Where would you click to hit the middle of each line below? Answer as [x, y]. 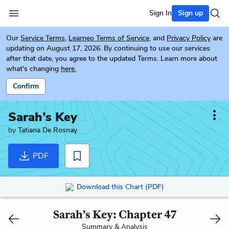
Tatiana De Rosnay [48, 130]
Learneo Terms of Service [109, 38]
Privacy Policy [189, 38]
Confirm [26, 86]
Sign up [190, 13]
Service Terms [43, 38]
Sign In [161, 13]
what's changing [32, 69]
